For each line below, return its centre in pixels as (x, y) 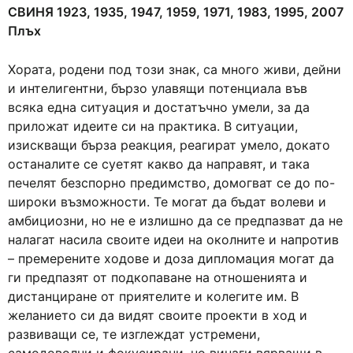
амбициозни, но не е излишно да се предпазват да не (175, 221)
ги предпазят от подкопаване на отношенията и (158, 277)
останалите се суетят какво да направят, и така (159, 164)
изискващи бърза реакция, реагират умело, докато (169, 145)
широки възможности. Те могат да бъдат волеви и (167, 202)
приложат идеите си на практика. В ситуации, (153, 126)
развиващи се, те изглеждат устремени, (134, 334)
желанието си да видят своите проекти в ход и (158, 315)
